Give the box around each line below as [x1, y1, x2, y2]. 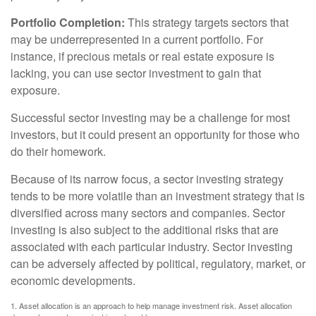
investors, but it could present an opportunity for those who [11, 126, 300, 142]
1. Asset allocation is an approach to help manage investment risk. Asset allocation [11, 299, 292, 311]
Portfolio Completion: [11, 13, 125, 30]
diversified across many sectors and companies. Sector [11, 204, 285, 221]
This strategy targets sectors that [125, 13, 288, 30]
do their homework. [11, 142, 106, 159]
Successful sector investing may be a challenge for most [11, 109, 290, 126]
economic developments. [11, 272, 135, 288]
